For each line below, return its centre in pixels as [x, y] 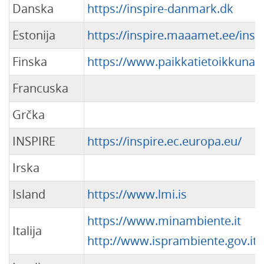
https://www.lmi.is [137, 194]
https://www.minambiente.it [164, 221]
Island [29, 194]
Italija [27, 231]
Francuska [40, 88]
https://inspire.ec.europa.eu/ [164, 141]
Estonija [34, 35]
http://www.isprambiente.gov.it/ [174, 241]
